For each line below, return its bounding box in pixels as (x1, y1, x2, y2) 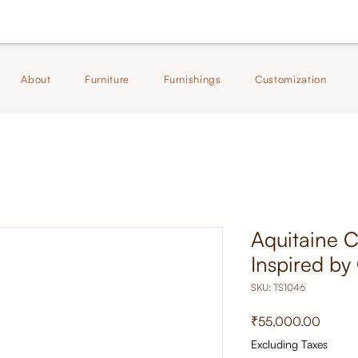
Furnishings (163, 73, 221, 86)
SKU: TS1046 (251, 281, 305, 294)
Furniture (85, 73, 129, 86)
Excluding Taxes (251, 337, 328, 352)
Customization (255, 73, 327, 86)
